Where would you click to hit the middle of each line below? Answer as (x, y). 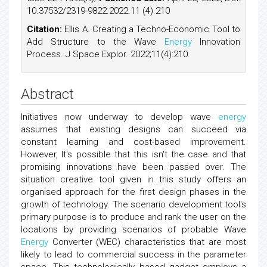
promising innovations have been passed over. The (133, 167)
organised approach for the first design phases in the (133, 192)
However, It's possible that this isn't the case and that (133, 154)
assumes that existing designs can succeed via (133, 129)
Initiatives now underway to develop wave (119, 117)
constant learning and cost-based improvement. (133, 142)
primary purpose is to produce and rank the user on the (133, 217)
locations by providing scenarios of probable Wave (133, 229)
